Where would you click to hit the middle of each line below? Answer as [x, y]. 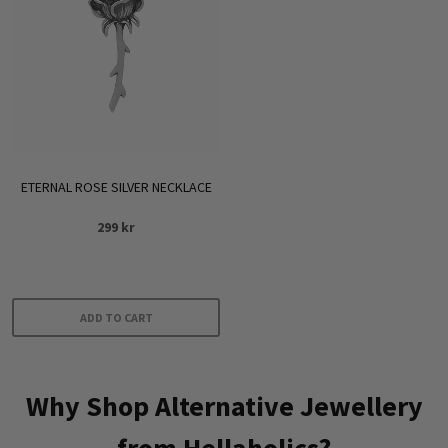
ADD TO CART [116, 318]
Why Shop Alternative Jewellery [224, 406]
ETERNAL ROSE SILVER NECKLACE [116, 187]
